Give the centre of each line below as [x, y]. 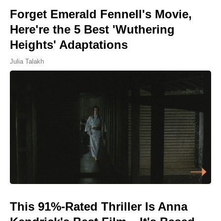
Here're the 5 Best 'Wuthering [92, 29]
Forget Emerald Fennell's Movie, [101, 14]
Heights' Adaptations [69, 45]
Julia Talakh [27, 61]
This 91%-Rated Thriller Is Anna [99, 206]
